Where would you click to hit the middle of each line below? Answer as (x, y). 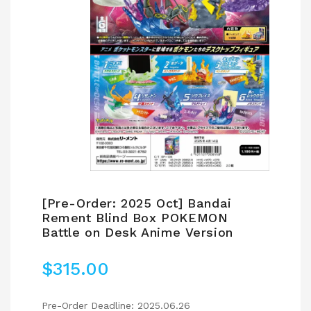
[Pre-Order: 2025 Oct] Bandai (137, 203)
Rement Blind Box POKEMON (135, 218)
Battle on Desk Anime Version (137, 233)
